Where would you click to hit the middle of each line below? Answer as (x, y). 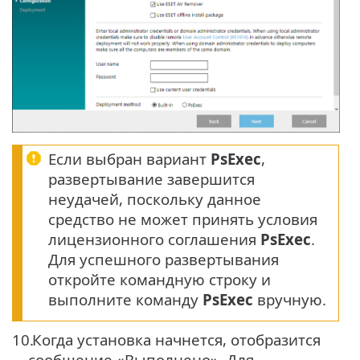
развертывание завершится (151, 178)
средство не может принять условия (183, 219)
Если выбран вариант (129, 158)
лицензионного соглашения (154, 239)
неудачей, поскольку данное (155, 198)
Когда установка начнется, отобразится (174, 339)
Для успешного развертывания (164, 259)
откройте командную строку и (160, 279)
